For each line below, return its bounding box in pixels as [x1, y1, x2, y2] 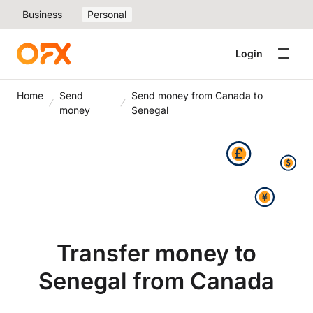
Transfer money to [57, 239, 256, 267]
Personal [87, 8, 126, 20]
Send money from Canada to [131, 89, 263, 101]
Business [22, 8, 62, 20]
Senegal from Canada [38, 267, 275, 295]
